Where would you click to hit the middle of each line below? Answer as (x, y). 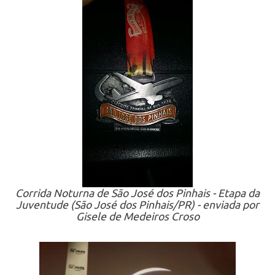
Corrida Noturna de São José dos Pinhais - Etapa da (137, 193)
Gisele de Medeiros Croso (137, 216)
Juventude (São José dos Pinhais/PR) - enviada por (137, 205)
